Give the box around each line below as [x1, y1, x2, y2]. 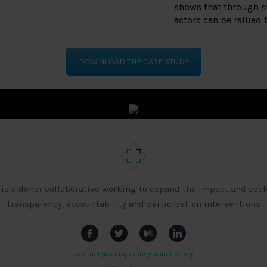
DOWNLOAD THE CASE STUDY [78, 57, 189, 67]
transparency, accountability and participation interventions [7, 198, 260, 209]
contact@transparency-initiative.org [74, 250, 193, 258]
